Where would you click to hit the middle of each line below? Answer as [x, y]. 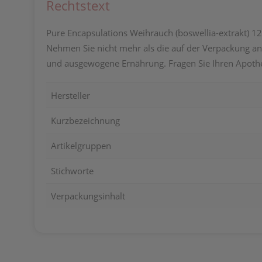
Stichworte [72, 171]
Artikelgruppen [81, 146]
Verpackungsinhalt [88, 196]
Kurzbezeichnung [85, 120]
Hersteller [70, 95]
